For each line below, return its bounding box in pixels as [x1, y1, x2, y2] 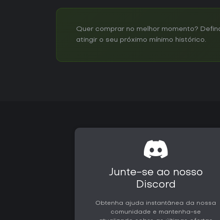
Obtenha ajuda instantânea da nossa [95, 200, 217, 206]
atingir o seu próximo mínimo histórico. [76, 36, 206, 43]
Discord [136, 180, 176, 190]
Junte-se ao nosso [109, 167, 203, 178]
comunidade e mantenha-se [110, 209, 201, 215]
